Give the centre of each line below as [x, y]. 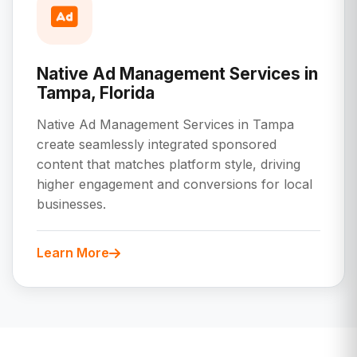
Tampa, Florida [96, 93]
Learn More [73, 253]
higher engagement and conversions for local [175, 184]
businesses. [71, 204]
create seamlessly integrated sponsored [157, 145]
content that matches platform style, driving [169, 165]
